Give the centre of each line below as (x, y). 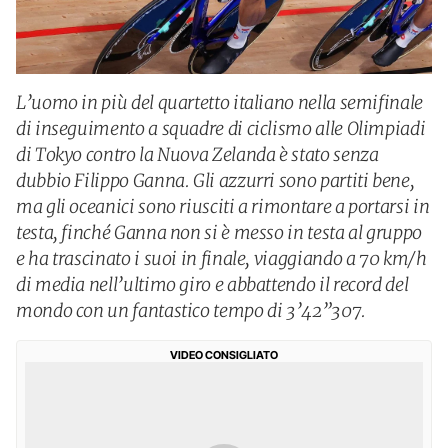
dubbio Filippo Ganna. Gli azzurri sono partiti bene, (215, 180)
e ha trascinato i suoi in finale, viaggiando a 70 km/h (221, 258)
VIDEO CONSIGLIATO (224, 355)
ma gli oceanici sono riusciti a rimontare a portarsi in (223, 206)
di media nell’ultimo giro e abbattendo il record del (212, 284)
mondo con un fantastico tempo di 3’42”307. (191, 310)
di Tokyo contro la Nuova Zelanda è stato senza (197, 154)
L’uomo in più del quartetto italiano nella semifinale (219, 102)
